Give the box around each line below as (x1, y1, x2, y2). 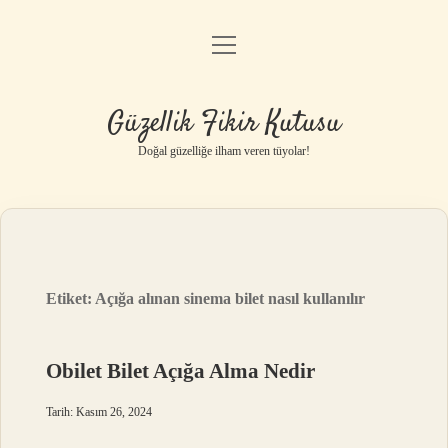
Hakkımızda (185, 194, 263, 211)
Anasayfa (194, 41, 254, 58)
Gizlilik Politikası (169, 92, 279, 109)
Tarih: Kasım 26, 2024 (46, 405, 153, 419)
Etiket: (46, 290, 96, 307)
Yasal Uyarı (187, 143, 261, 160)
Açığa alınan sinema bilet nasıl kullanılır (95, 290, 366, 307)
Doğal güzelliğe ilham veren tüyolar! (138, 144, 310, 158)
